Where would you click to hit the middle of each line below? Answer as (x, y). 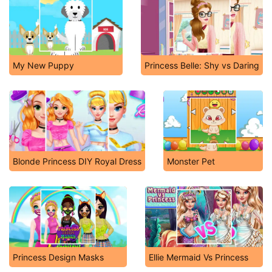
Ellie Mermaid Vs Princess (199, 257)
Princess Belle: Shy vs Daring (202, 65)
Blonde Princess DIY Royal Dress (77, 161)
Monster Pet (191, 161)
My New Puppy (43, 65)
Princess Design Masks (58, 257)
